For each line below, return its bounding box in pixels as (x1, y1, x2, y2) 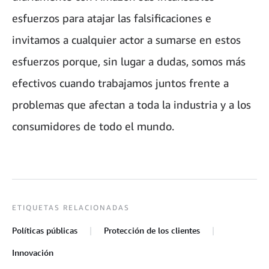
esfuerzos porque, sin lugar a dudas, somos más (12, 54, 246, 68)
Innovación (12, 247, 53, 258)
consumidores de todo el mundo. (12, 119, 174, 133)
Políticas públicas (12, 225, 77, 235)
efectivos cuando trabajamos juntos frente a (12, 76, 229, 89)
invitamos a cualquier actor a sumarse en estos (12, 32, 241, 46)
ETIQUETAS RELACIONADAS (12, 202, 130, 212)
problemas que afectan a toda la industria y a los (12, 97, 251, 111)
